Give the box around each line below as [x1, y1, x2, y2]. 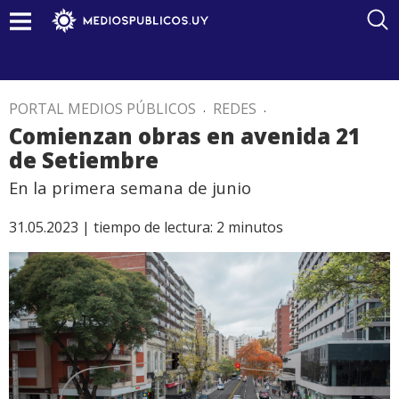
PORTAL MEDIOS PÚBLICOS [9, 99, 196, 118]
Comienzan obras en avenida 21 [9, 121, 361, 151]
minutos [228, 217, 283, 237]
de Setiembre [9, 145, 159, 175]
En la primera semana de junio [9, 176, 251, 199]
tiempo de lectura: [94, 217, 213, 237]
